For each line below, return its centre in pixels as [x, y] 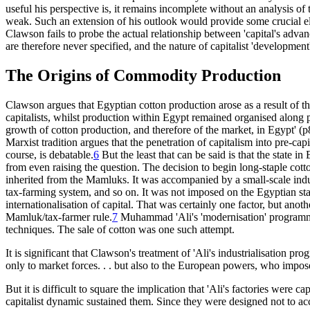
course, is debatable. [49, 154]
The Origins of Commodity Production [143, 75]
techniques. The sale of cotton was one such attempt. [120, 229]
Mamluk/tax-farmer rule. [59, 217]
